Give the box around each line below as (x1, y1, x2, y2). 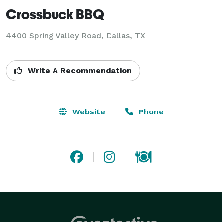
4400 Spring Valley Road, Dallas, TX (6, 30, 145, 40)
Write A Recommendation (25, 65, 132, 75)
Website (69, 107, 105, 116)
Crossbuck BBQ (6, 5, 104, 22)
